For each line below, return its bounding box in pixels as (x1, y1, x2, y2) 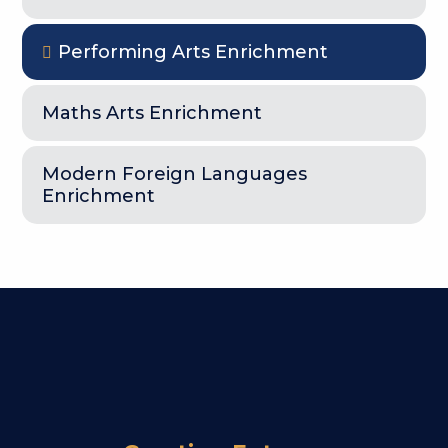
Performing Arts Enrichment (58, 40, 329, 63)
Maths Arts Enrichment (42, 101, 263, 124)
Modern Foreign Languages (42, 162, 308, 185)
